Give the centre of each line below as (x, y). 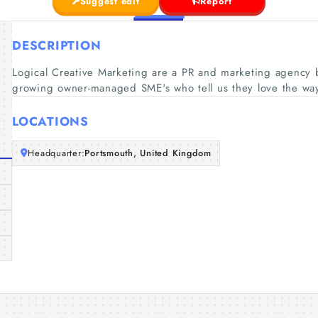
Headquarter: (56, 153)
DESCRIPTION (57, 45)
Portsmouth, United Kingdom (148, 153)
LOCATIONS (50, 121)
